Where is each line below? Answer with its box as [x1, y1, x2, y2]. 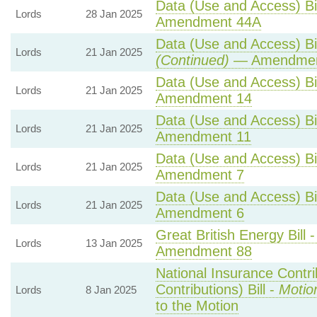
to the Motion [155, 298, 238, 313]
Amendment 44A [155, 14, 261, 30]
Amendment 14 [155, 91, 252, 106]
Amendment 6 [155, 205, 244, 221]
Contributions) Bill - [155, 282, 279, 297]
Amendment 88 [155, 243, 252, 259]
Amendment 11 [155, 129, 251, 144]
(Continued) [155, 52, 229, 68]
